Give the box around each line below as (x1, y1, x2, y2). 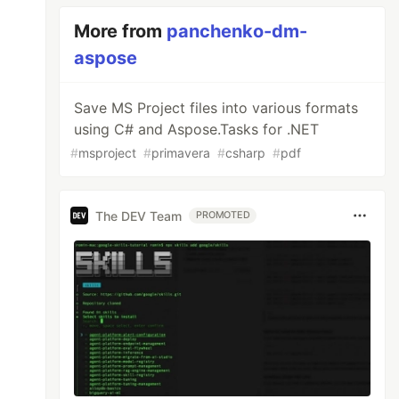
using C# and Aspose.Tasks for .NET (74, 120, 320, 138)
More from (74, 20, 167, 42)
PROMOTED (196, 209, 250, 221)
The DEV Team (95, 208, 183, 224)
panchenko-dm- (167, 20, 308, 42)
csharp (225, 145, 266, 160)
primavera (151, 145, 211, 160)
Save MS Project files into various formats (74, 99, 359, 117)
